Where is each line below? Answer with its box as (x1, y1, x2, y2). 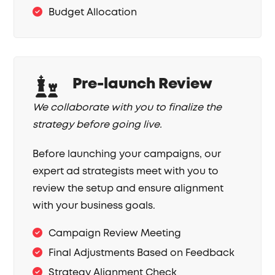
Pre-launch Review (72, 74, 213, 95)
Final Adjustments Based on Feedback (48, 246, 235, 260)
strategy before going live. (33, 118, 163, 132)
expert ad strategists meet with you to (33, 165, 219, 179)
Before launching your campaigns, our (33, 147, 222, 161)
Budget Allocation (48, 6, 137, 20)
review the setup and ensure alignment (33, 182, 224, 196)
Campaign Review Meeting (48, 227, 182, 241)
